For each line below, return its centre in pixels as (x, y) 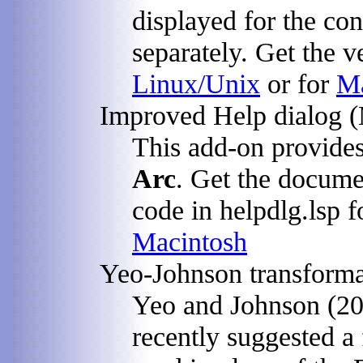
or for (298, 83)
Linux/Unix (196, 83)
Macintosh (190, 241)
